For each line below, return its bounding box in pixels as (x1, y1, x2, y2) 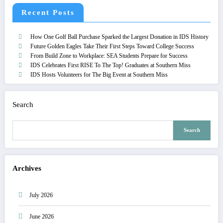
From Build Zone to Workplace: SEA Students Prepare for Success (30, 52, 188, 59)
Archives (12, 164, 41, 172)
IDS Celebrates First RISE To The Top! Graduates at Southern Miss (30, 61, 191, 69)
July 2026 (29, 192, 53, 199)
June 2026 (29, 213, 54, 221)
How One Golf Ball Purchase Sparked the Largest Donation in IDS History (30, 33, 209, 40)
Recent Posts (21, 8, 75, 16)
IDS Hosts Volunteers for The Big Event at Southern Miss (30, 71, 168, 78)
